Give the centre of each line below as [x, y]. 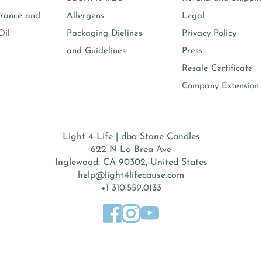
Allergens [85, 16]
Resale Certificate [217, 69]
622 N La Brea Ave [131, 150]
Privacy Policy [209, 34]
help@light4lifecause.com [131, 176]
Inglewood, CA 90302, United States [131, 163]
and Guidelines [96, 51]
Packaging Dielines [104, 34]
